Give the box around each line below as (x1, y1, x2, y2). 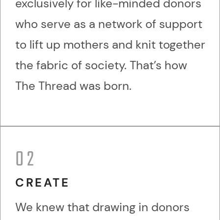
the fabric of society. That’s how (15, 57, 187, 73)
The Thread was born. (15, 78, 132, 94)
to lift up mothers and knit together (15, 37, 205, 53)
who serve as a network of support (15, 16, 202, 32)
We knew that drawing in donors (15, 199, 190, 215)
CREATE (15, 175, 70, 191)
